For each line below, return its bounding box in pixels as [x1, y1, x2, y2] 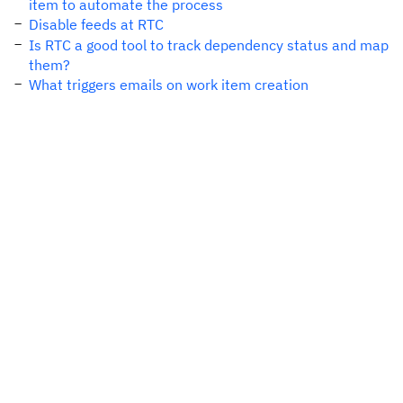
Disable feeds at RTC [29, 15, 164, 33]
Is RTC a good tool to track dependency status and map [29, 36, 389, 54]
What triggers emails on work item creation [29, 76, 309, 94]
